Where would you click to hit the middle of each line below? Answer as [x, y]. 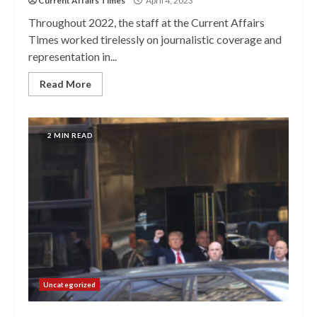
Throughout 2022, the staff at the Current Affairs [146, 22]
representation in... [73, 56]
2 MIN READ [70, 135]
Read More [65, 84]
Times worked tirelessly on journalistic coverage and [155, 39]
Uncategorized [70, 284]
